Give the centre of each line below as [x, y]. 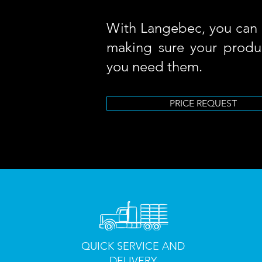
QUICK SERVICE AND [133, 246]
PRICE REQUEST [203, 103]
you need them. [156, 66]
